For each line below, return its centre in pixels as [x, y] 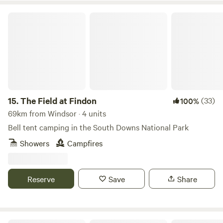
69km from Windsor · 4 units [57, 113]
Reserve [41, 179]
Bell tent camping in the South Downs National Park [98, 127]
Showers [35, 143]
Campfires [85, 143]
